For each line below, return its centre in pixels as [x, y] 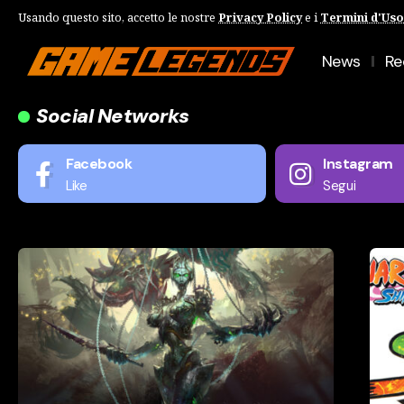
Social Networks [113, 116]
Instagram [358, 164]
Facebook [99, 164]
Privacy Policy [260, 17]
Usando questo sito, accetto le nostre [118, 17]
